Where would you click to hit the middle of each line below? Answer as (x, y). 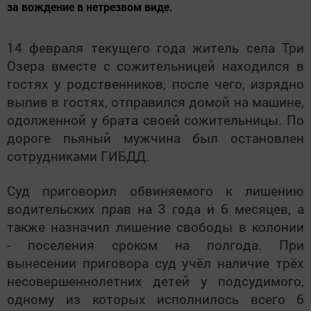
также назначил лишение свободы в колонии (155, 226)
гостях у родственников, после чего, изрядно (155, 83)
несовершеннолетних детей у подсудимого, (155, 280)
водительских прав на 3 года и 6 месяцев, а (155, 208)
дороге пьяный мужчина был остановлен (155, 137)
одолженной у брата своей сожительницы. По (155, 119)
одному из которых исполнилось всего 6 (155, 299)
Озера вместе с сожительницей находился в (155, 65)
